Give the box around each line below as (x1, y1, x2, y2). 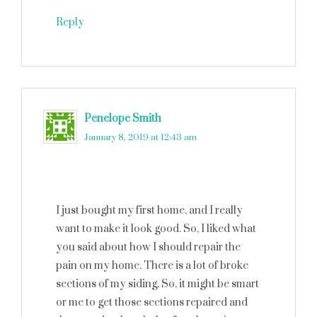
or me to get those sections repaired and (56, 296, 248, 309)
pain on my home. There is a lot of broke (56, 259, 248, 272)
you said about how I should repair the (56, 241, 241, 254)
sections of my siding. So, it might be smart (56, 277, 259, 291)
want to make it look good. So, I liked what (56, 222, 256, 236)
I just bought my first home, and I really (56, 204, 243, 217)
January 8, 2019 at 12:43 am (84, 132, 197, 143)
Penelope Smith (84, 112, 161, 125)
